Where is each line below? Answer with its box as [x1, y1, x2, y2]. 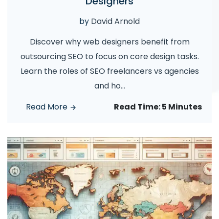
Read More [26, 101, 69, 112]
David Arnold [91, 16, 140, 27]
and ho [94, 80, 121, 91]
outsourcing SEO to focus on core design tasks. [20, 51, 199, 62]
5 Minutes [162, 101, 202, 112]
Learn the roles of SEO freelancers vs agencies [20, 66, 199, 77]
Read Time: [114, 101, 162, 112]
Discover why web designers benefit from [29, 36, 190, 47]
